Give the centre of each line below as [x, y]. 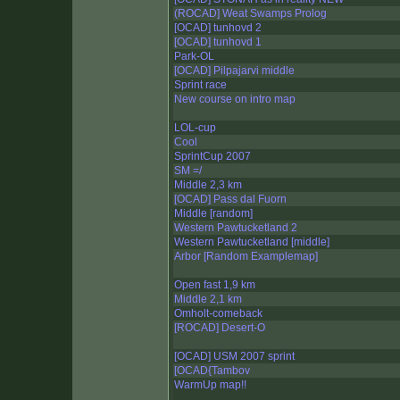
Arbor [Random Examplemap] [246, 257]
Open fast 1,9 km [215, 285]
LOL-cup [195, 128]
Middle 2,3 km [208, 185]
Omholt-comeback [218, 314]
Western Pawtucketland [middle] [252, 242]
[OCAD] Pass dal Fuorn [230, 200]
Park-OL [194, 57]
